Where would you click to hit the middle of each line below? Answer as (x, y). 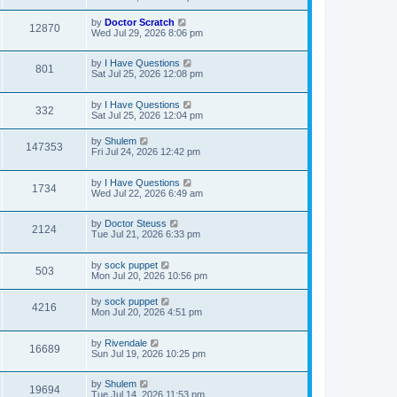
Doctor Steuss (136, 224)
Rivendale (126, 343)
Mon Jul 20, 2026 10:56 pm (149, 275)
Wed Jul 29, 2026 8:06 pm (147, 32)
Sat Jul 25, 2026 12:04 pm (147, 115)
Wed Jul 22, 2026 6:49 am (147, 193)
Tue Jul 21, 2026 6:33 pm (146, 234)
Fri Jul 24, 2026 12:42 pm (146, 151)
